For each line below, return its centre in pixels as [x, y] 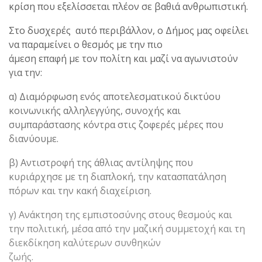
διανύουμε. [34, 138]
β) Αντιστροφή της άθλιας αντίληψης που [101, 162]
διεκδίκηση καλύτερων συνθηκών [85, 242]
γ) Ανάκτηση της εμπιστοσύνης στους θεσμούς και [120, 214]
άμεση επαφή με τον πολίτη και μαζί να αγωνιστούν [123, 58]
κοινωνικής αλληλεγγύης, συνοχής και [95, 110]
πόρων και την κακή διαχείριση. [80, 190]
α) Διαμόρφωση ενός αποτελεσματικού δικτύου [115, 96]
